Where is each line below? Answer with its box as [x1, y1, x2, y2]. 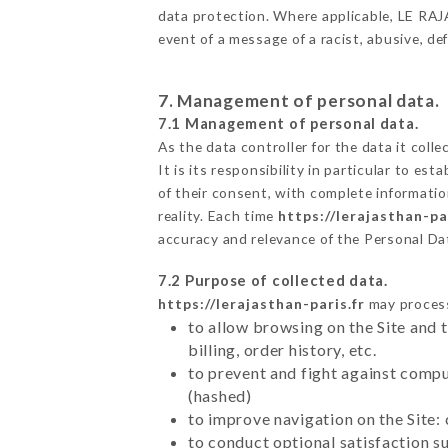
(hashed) [187, 385, 252, 405]
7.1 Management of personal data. [157, 114, 419, 132]
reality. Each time [157, 206, 278, 224]
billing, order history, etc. [187, 339, 377, 359]
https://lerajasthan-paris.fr [157, 294, 365, 312]
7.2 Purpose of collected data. [157, 271, 388, 289]
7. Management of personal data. [157, 89, 440, 111]
